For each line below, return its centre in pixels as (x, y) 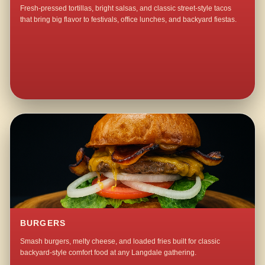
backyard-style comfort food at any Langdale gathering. (109, 253)
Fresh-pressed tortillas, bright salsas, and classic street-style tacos (126, 9)
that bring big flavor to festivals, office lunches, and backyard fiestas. (129, 20)
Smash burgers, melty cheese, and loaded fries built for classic (120, 242)
